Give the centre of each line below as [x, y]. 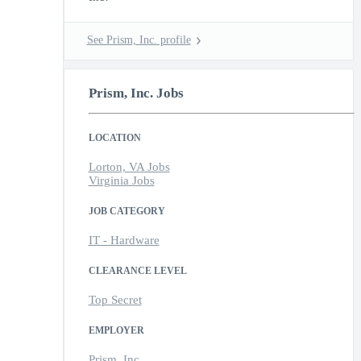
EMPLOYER [116, 331]
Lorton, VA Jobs [129, 167]
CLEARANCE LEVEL [137, 271]
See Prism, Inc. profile [139, 40]
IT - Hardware [124, 241]
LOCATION [114, 138]
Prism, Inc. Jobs [136, 93]
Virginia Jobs [121, 181]
